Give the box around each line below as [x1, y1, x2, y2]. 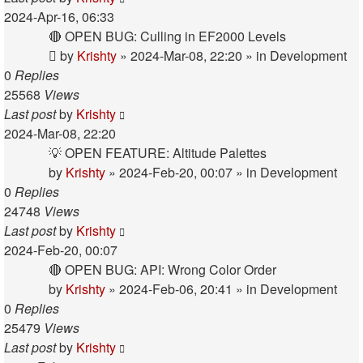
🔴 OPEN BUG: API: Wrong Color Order [49, 260, 276, 279]
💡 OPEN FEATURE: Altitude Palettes [49, 143, 267, 162]
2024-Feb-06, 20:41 [119, 280, 233, 298]
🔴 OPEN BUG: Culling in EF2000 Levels [49, 27, 286, 45]
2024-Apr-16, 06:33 [4, 7, 114, 26]
